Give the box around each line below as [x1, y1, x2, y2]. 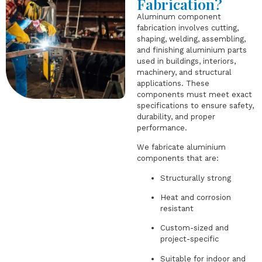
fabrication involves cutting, [137, 23, 239, 32]
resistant [160, 204, 194, 213]
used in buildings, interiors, [137, 56, 236, 65]
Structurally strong [160, 173, 231, 182]
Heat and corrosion [160, 192, 231, 202]
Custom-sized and [160, 223, 229, 233]
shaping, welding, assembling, [137, 34, 246, 43]
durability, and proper [137, 112, 215, 121]
